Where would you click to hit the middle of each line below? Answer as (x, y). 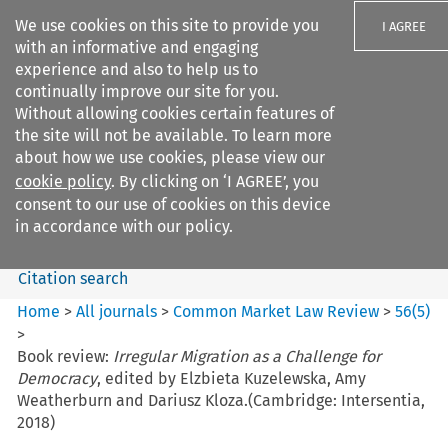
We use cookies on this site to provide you (167, 25)
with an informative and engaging (136, 47)
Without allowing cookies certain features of (174, 113)
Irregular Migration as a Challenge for (247, 356)
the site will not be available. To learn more (173, 135)
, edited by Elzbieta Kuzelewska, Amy (232, 378)
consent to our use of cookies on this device (173, 204)
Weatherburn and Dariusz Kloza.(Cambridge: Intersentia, (221, 400)
